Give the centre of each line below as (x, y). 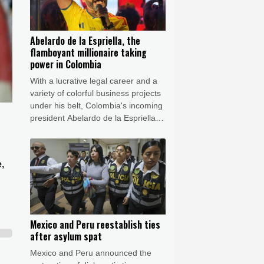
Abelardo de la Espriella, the (85, 40)
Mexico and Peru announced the (91, 253)
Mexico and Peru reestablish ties (95, 225)
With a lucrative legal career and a (94, 80)
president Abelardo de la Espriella (93, 118)
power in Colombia (66, 64)
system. (44, 167)
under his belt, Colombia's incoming (96, 105)
